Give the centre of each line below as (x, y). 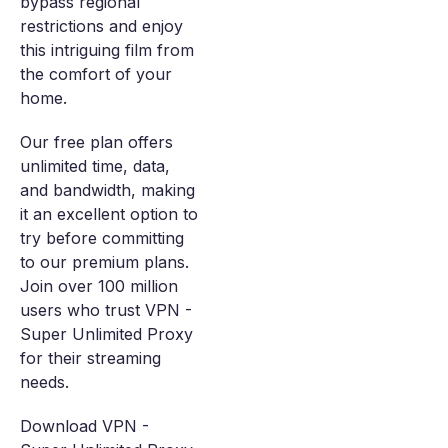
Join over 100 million (99, 286)
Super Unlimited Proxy (106, 334)
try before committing (102, 238)
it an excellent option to (109, 214)
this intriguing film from (107, 50)
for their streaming (90, 358)
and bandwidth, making (107, 190)
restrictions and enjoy (101, 26)
